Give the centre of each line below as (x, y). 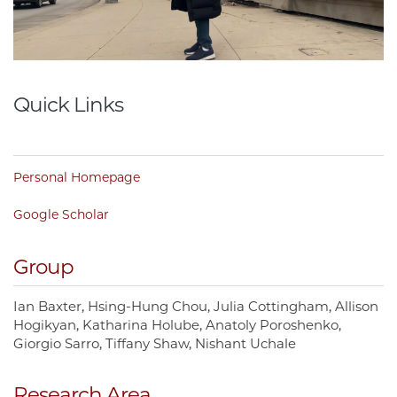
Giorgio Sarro (56, 343)
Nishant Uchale (245, 343)
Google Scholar (61, 214)
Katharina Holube (141, 324)
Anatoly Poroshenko (272, 324)
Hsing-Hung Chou (148, 306)
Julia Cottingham (271, 306)
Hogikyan (45, 324)
